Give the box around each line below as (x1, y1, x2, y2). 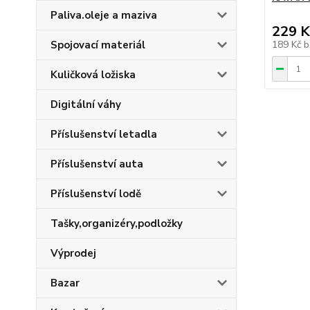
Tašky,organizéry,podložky (51, 217, 183, 230)
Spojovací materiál (51, 38, 145, 52)
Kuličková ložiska (51, 68, 136, 82)
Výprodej (51, 246, 96, 260)
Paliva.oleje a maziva (51, 8, 157, 22)
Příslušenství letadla (51, 127, 157, 141)
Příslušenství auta (51, 157, 143, 171)
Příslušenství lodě (51, 187, 141, 201)
